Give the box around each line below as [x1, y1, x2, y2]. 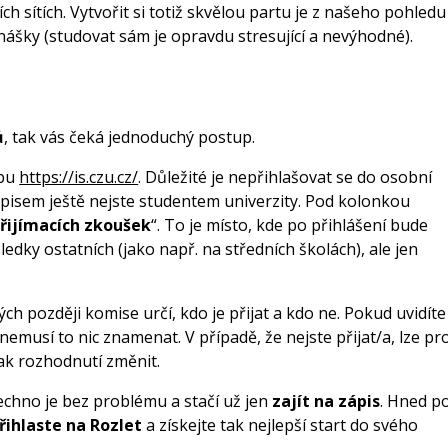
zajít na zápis [272, 390, 381, 413]
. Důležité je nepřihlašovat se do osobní [138, 166, 433, 189]
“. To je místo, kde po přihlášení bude [151, 214, 429, 237]
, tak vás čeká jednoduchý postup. [4, 126, 256, 149]
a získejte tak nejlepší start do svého [142, 414, 419, 437]
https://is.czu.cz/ [19, 166, 139, 189]
